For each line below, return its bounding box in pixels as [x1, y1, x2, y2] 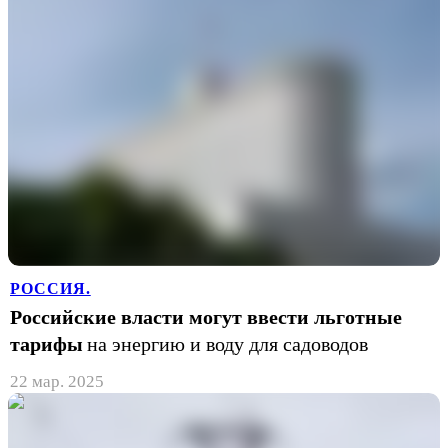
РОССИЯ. [10, 279, 91, 297]
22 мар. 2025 [10, 371, 104, 391]
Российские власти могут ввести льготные [10, 305, 402, 328]
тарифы [10, 332, 83, 355]
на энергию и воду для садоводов [87, 332, 368, 355]
